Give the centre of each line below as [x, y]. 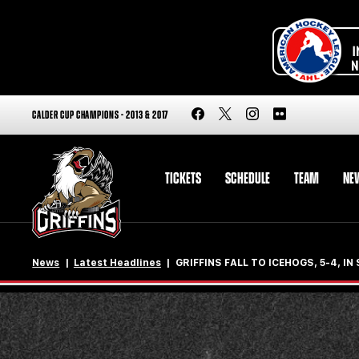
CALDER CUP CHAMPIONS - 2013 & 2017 [101, 115]
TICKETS [183, 178]
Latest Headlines [117, 263]
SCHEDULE [247, 178]
